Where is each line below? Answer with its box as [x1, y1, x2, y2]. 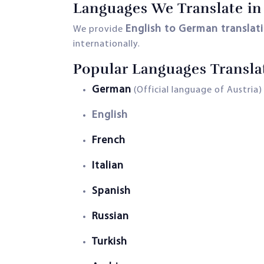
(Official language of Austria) [131, 85, 262, 95]
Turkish [92, 236, 127, 247]
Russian [92, 210, 129, 222]
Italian [92, 160, 124, 171]
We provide [73, 24, 126, 34]
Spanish [92, 185, 131, 197]
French [92, 134, 126, 146]
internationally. [73, 39, 140, 49]
